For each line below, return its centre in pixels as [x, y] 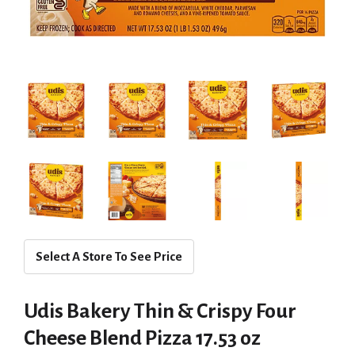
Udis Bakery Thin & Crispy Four [160, 311]
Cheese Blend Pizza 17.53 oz [142, 338]
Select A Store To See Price [109, 256]
